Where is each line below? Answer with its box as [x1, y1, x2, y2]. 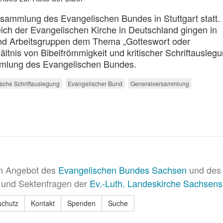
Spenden [67, 198, 96, 208]
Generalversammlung [130, 79, 189, 88]
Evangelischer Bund [68, 79, 122, 88]
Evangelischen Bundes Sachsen [58, 163, 187, 176]
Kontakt [31, 198, 55, 208]
